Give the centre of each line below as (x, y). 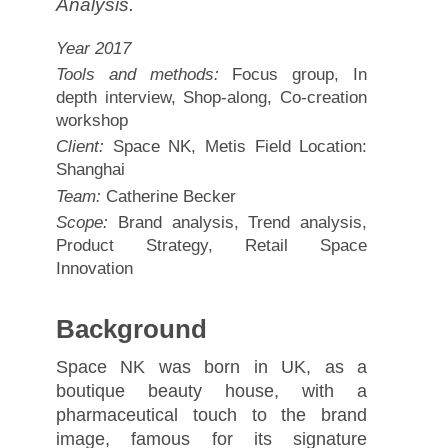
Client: (79, 147)
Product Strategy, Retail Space (211, 245)
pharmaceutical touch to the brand (211, 414)
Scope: (81, 222)
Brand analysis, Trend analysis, (237, 222)
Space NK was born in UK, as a (211, 366)
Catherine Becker (168, 196)
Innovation (94, 268)
